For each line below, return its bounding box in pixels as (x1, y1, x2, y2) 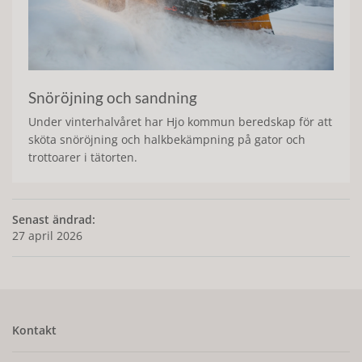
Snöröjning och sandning (28, 87, 197, 107)
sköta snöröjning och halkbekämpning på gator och (28, 131, 305, 147)
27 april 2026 (12, 227, 82, 243)
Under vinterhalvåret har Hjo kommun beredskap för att (28, 113, 332, 129)
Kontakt (12, 322, 57, 338)
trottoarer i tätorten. (28, 149, 137, 165)
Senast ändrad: (12, 211, 95, 227)
